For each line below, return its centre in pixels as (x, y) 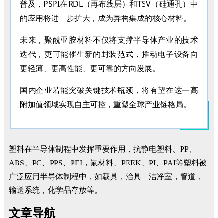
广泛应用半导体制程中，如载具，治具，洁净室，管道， (106, 176)
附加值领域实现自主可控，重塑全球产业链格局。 (106, 104)
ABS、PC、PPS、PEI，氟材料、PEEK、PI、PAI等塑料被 (108, 163)
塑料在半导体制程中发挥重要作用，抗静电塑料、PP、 (103, 149)
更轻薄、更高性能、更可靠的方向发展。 (90, 68)
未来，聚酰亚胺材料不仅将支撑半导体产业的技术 (109, 40)
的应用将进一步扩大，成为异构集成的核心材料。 (106, 18)
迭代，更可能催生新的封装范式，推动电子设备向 (109, 54)
